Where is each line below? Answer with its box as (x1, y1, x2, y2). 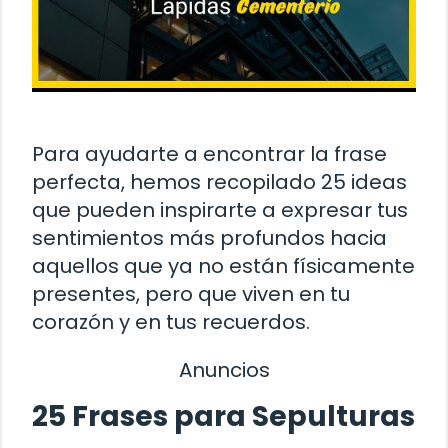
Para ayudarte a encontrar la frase (32, 140, 387, 169)
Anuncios (178, 356, 270, 385)
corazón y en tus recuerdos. (32, 308, 310, 337)
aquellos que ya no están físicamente (32, 252, 415, 281)
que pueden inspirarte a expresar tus (32, 196, 408, 225)
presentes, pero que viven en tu (32, 280, 350, 309)
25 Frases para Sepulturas (32, 396, 415, 436)
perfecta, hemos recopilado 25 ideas (32, 168, 407, 197)
